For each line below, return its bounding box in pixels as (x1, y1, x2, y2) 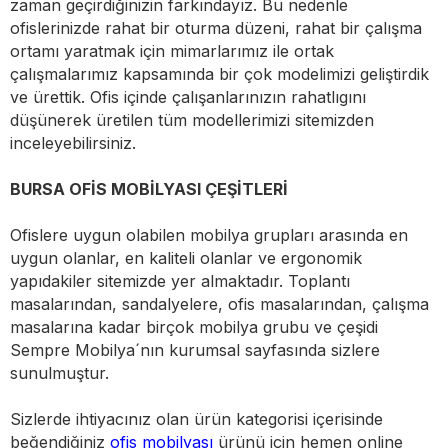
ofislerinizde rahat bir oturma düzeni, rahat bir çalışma (10, 18, 422, 39)
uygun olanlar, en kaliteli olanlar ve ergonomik (10, 248, 362, 269)
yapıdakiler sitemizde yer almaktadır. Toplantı (10, 271, 350, 292)
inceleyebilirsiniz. (10, 133, 136, 154)
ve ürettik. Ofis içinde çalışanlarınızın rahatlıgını (10, 87, 366, 108)
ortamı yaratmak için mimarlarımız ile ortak (10, 41, 334, 62)
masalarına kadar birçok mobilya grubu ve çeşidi (10, 317, 378, 338)
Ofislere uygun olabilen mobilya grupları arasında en (10, 225, 408, 246)
